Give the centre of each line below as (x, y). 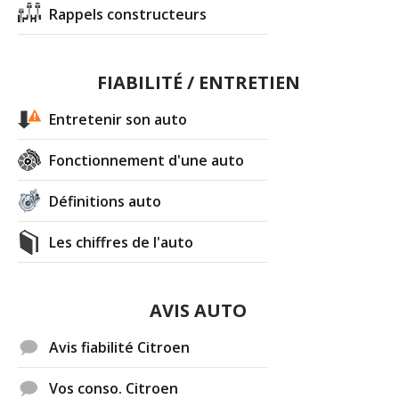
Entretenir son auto (118, 119)
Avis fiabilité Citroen (120, 347)
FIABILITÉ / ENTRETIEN (198, 82)
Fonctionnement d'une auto (147, 160)
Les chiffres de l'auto (122, 242)
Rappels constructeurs (128, 14)
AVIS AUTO (199, 310)
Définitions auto (106, 201)
